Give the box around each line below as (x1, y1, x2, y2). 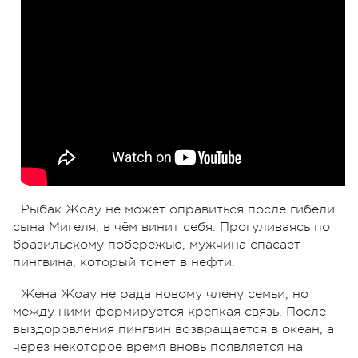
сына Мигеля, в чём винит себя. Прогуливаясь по (13, 219, 330, 234)
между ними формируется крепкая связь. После (13, 304, 326, 319)
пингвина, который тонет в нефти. (13, 254, 235, 269)
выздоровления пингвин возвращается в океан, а (13, 321, 334, 336)
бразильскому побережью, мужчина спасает (13, 237, 300, 252)
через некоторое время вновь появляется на (13, 339, 303, 354)
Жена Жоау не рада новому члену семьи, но (21, 286, 308, 301)
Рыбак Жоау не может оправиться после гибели (21, 201, 335, 217)
